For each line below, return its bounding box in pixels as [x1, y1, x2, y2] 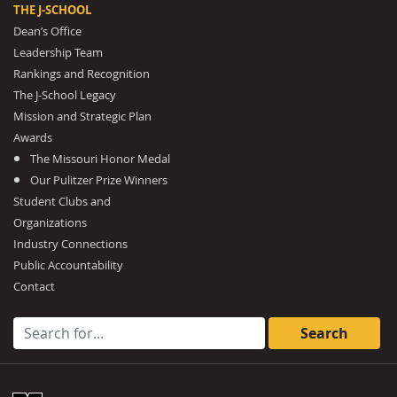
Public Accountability [13, 257, 123, 273]
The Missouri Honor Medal [30, 151, 171, 167]
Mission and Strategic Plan [13, 108, 152, 124]
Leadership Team [13, 44, 103, 60]
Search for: [12, 316, 85, 337]
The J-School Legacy [13, 87, 116, 103]
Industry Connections [13, 236, 128, 252]
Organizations [13, 214, 87, 230]
